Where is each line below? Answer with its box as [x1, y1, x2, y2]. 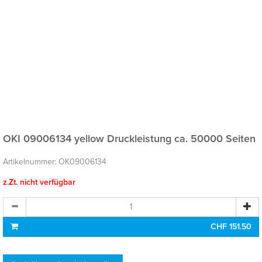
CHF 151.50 [211, 221, 251, 232]
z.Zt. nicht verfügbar [3, 177, 75, 187]
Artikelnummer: [3, 156, 58, 167]
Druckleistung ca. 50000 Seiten [107, 132, 256, 145]
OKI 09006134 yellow [3, 132, 107, 145]
